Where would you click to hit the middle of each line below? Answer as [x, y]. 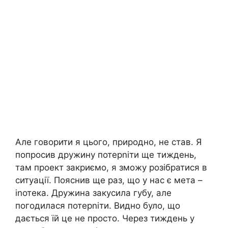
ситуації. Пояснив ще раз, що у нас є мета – [109, 180]
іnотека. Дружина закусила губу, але [93, 193]
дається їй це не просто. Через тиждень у [105, 219]
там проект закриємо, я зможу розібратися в [111, 168]
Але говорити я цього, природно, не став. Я [108, 142]
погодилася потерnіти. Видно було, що [98, 206]
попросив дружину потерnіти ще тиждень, [106, 155]
